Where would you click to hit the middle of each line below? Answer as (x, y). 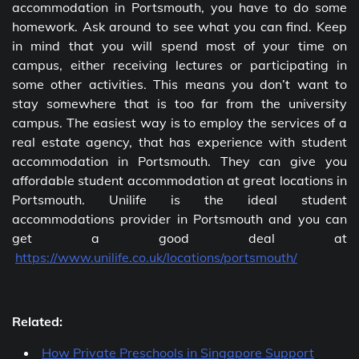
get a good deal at (179, 238)
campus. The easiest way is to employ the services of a (179, 122)
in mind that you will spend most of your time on (179, 45)
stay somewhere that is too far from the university (179, 103)
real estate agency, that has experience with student (179, 141)
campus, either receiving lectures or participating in (179, 65)
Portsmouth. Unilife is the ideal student (179, 199)
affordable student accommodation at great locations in (179, 180)
